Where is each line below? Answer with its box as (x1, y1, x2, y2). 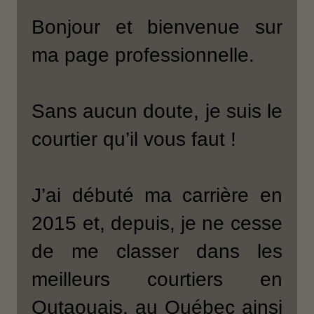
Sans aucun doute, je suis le (32, 100, 282, 123)
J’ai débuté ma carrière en (32, 184, 282, 207)
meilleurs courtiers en (32, 268, 282, 291)
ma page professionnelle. (32, 44, 255, 67)
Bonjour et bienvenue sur (32, 16, 282, 39)
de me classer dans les (32, 240, 282, 263)
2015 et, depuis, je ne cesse (32, 212, 282, 235)
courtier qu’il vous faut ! (32, 128, 237, 151)
